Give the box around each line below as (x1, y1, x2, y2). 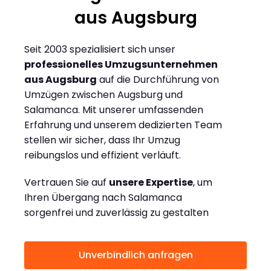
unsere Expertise (109, 175, 193, 190)
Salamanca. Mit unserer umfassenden (24, 103, 203, 117)
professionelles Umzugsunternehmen (24, 57, 218, 72)
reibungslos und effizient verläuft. (24, 148, 181, 163)
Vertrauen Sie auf (24, 175, 109, 190)
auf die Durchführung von (97, 73, 219, 87)
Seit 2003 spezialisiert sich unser (24, 42, 175, 57)
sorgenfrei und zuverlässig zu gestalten (24, 206, 209, 220)
